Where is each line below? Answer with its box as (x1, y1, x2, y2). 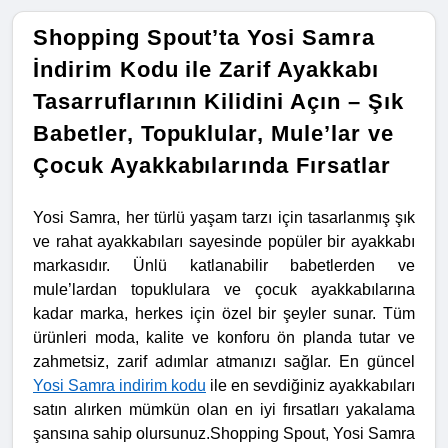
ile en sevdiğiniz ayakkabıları (206, 377, 415, 395)
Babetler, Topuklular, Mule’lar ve (33, 121, 394, 147)
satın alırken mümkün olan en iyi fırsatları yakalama (33, 401, 415, 419)
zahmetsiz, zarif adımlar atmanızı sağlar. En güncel (33, 353, 415, 371)
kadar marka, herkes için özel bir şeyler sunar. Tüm (33, 305, 415, 323)
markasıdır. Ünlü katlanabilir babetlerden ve (33, 257, 415, 275)
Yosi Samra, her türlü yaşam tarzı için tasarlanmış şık (33, 209, 415, 227)
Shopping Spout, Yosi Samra (210, 425, 415, 443)
